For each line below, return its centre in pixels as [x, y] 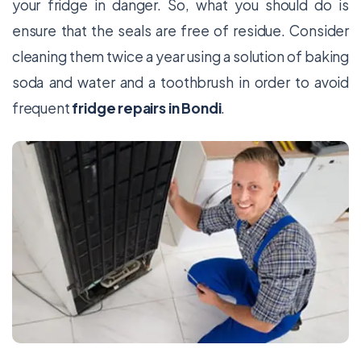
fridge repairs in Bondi [147, 108]
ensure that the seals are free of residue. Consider [180, 31]
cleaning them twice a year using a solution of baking [180, 56]
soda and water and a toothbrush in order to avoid [180, 82]
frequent [42, 108]
